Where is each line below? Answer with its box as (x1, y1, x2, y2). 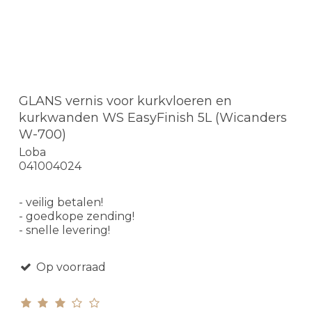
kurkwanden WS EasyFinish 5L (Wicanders (19, 109, 287, 125)
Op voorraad (33, 260, 106, 274)
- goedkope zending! (19, 210, 134, 224)
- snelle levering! (19, 224, 110, 237)
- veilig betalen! (19, 196, 103, 210)
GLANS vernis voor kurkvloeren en (19, 93, 232, 109)
